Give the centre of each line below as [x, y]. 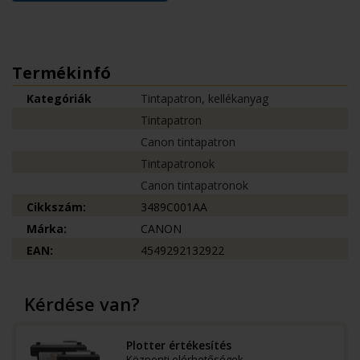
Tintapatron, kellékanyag [205, 98]
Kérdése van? [82, 304]
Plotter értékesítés [179, 345]
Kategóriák [59, 98]
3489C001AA [174, 207]
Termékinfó [61, 73]
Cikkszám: [56, 207]
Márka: [47, 229]
